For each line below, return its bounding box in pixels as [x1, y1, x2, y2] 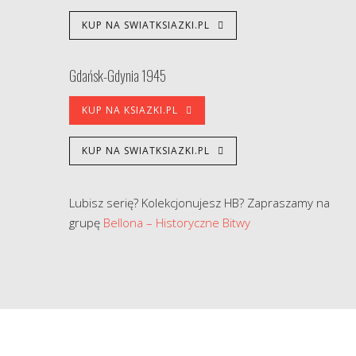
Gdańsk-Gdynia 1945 [69, 65, 166, 87]
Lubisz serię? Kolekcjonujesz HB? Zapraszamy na [69, 195, 330, 211]
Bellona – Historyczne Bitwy [103, 215, 250, 231]
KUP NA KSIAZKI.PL [82, 103, 178, 118]
